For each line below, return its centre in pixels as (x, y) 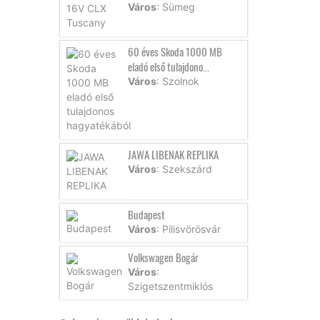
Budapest (146, 214)
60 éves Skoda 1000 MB (175, 51)
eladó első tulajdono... (168, 66)
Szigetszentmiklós (170, 286)
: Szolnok (177, 81)
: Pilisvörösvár (188, 229)
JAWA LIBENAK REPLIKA (173, 154)
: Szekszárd (184, 169)
